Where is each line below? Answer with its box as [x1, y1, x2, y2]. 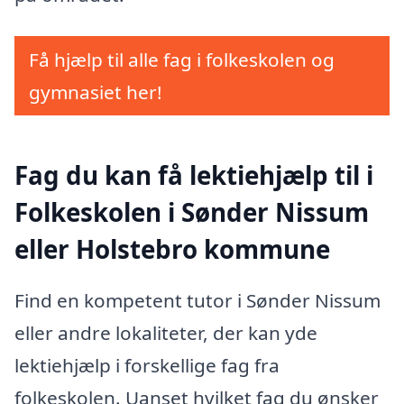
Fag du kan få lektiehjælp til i [14, 157, 373, 192]
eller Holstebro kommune [14, 231, 330, 266]
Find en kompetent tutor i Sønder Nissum [14, 288, 381, 314]
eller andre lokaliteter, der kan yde [14, 320, 317, 346]
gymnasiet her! [29, 78, 162, 105]
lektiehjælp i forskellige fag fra [14, 353, 280, 379]
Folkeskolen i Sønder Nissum [14, 194, 369, 229]
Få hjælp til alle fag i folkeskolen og [29, 46, 335, 72]
